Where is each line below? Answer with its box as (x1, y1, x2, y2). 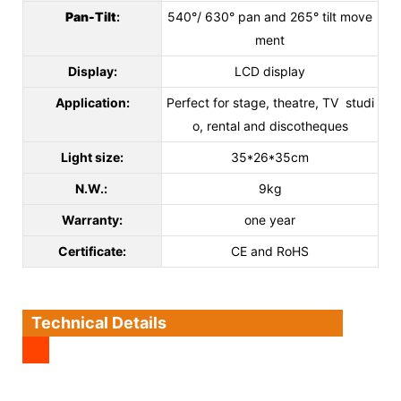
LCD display (235, 63, 305, 79)
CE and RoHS (231, 243, 309, 259)
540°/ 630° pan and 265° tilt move (167, 8, 372, 24)
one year (244, 211, 295, 227)
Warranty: (62, 211, 123, 227)
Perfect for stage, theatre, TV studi (166, 94, 374, 110)
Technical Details (31, 312, 166, 332)
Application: (55, 94, 130, 110)
